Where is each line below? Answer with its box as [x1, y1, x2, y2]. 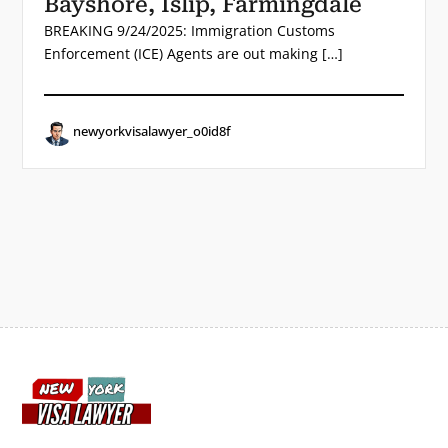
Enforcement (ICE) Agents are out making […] [44, 44, 344, 64]
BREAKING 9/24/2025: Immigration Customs [44, 21, 336, 41]
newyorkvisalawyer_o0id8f [72, 122, 231, 140]
